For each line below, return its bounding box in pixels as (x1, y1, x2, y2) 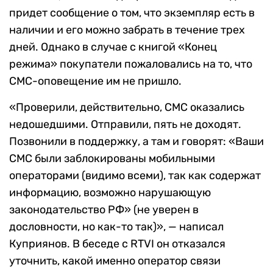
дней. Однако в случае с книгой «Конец (9, 40, 217, 54)
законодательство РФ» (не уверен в (9, 203, 199, 217)
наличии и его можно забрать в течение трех (9, 23, 245, 37)
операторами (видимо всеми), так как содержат (9, 169, 261, 183)
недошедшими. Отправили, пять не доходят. (9, 118, 241, 132)
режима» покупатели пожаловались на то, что (9, 57, 252, 71)
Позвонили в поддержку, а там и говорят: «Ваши (9, 135, 264, 149)
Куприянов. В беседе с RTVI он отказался (9, 237, 225, 251)
